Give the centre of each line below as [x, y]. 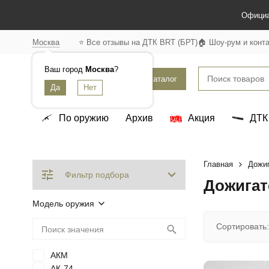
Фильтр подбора [97, 175]
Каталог [162, 79]
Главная [218, 164]
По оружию [83, 118]
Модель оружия [63, 204]
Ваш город [65, 69]
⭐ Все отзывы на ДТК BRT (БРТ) [138, 42]
